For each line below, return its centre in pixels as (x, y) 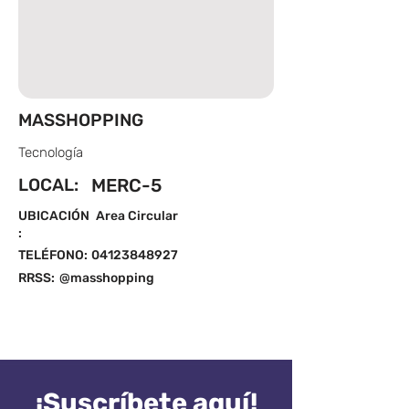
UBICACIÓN (54, 216)
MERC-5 (126, 185)
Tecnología (51, 152)
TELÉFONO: (53, 255)
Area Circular (137, 216)
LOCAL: (48, 185)
